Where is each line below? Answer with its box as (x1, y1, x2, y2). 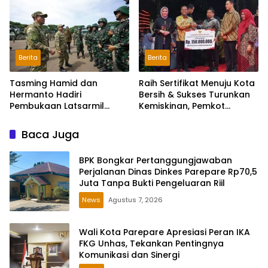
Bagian (10, 134, 40, 147)
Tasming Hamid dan (10, 77, 98, 90)
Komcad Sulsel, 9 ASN (10, 111, 103, 124)
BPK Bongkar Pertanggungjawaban (79, 154, 232, 166)
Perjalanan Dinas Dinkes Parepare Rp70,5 (79, 165, 257, 178)
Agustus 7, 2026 (108, 194, 163, 205)
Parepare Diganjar (139, 111, 218, 124)
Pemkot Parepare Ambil (10, 123, 112, 135)
